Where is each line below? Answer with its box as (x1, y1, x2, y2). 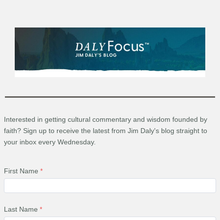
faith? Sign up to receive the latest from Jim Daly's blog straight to (4, 126, 207, 135)
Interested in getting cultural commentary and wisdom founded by (4, 115, 207, 123)
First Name (4, 167, 38, 175)
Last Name (4, 205, 38, 214)
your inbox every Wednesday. (4, 137, 96, 146)
